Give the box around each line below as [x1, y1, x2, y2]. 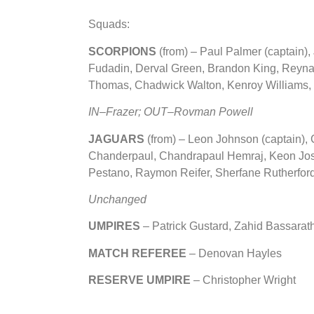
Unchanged [88, 193, 146, 205]
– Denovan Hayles [186, 247, 282, 259]
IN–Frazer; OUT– [88, 106, 174, 118]
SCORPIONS [88, 45, 159, 57]
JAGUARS [88, 132, 147, 145]
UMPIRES [88, 220, 140, 233]
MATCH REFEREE [88, 247, 186, 259]
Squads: [88, 18, 130, 31]
